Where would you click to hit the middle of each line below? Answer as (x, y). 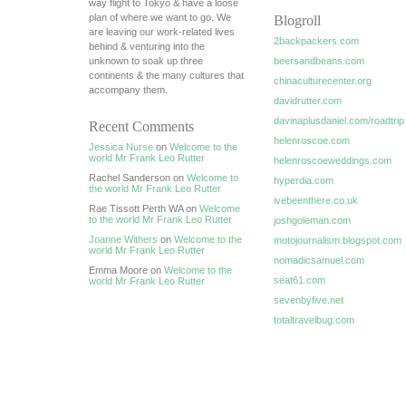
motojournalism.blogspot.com (338, 240)
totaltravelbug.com (314, 320)
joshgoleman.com (312, 220)
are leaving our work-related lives (162, 32)
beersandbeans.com (319, 61)
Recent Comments (141, 126)
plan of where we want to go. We (160, 17)
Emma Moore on (126, 270)
